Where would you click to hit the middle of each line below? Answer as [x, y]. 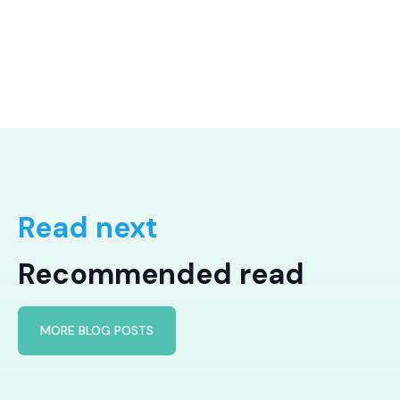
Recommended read [161, 274]
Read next [88, 227]
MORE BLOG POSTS [97, 330]
